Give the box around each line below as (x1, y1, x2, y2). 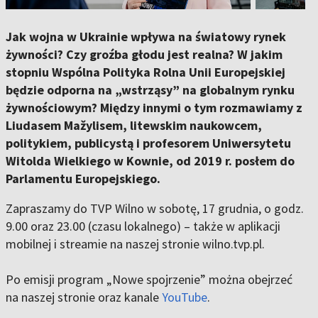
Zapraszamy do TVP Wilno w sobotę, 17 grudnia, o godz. (6, 199, 304, 216)
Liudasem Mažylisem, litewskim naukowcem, (6, 116, 262, 133)
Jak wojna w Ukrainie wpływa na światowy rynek (6, 28, 286, 45)
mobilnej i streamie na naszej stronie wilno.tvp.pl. (6, 235, 270, 252)
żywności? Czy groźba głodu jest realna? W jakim (6, 45, 283, 62)
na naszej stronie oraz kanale (6, 288, 162, 305)
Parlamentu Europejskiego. (6, 170, 160, 187)
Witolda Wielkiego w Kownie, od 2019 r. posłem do (6, 152, 295, 169)
